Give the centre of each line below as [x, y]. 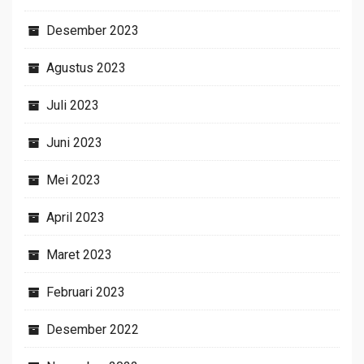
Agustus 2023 [86, 67]
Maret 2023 [79, 254]
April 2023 [76, 217]
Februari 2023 [86, 292]
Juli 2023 [73, 105]
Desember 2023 [93, 30]
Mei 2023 [74, 180]
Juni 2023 [74, 142]
